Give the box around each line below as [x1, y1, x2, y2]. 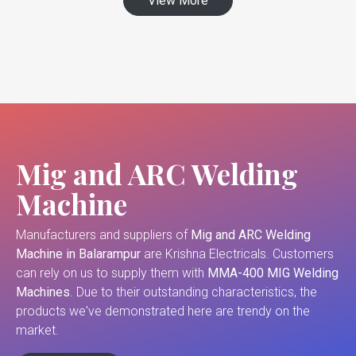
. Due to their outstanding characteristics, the [70, 284, 317, 300]
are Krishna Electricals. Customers [144, 246, 334, 262]
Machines [16, 284, 70, 300]
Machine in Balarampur [16, 246, 144, 262]
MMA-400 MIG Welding [207, 265, 339, 281]
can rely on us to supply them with [16, 265, 207, 281]
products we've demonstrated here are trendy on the [16, 304, 310, 319]
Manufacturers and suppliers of [16, 227, 191, 243]
